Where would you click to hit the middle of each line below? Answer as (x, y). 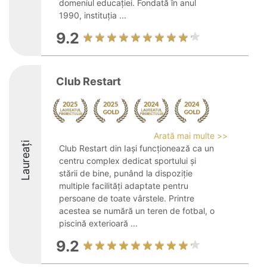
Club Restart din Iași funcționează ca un (136, 148)
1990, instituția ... (93, 15)
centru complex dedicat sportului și (128, 161)
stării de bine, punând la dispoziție (126, 173)
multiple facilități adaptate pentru (124, 186)
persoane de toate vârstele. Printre (127, 198)
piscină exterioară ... (98, 223)
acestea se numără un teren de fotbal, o (137, 211)
